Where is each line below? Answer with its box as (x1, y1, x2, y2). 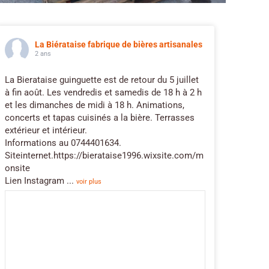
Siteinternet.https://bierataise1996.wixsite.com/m (5, 150, 204, 161)
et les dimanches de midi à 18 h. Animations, (5, 99, 184, 110)
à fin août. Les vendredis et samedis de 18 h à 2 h (5, 86, 202, 98)
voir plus (76, 177, 101, 186)
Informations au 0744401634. (5, 137, 121, 148)
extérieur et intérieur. (5, 124, 87, 136)
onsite (5, 162, 30, 174)
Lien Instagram (5, 175, 67, 186)
